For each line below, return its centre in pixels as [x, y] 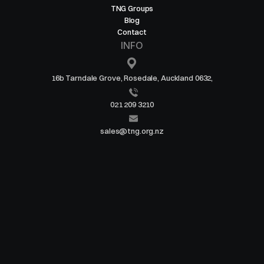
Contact [132, 32]
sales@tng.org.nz [132, 131]
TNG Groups [132, 8]
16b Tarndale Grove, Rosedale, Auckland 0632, [132, 78]
